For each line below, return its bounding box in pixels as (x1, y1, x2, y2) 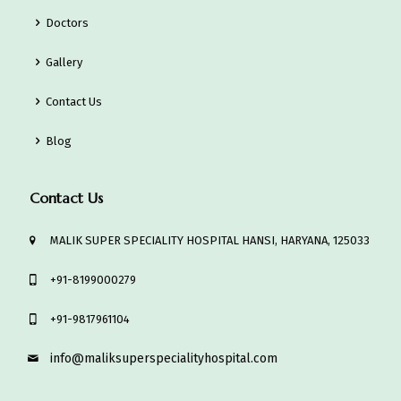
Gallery (46, 55, 83, 69)
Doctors (46, 15, 90, 30)
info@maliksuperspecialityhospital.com (50, 350, 278, 366)
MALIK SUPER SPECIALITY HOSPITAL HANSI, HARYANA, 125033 (50, 233, 371, 247)
